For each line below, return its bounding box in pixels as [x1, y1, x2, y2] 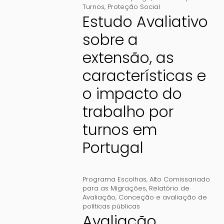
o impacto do [82, 83, 182, 105]
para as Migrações [82, 183, 146, 193]
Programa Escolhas [82, 174, 146, 184]
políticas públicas [82, 201, 140, 211]
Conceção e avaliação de [118, 192, 207, 202]
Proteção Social [107, 2, 160, 12]
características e [82, 65, 206, 87]
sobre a [82, 29, 138, 51]
